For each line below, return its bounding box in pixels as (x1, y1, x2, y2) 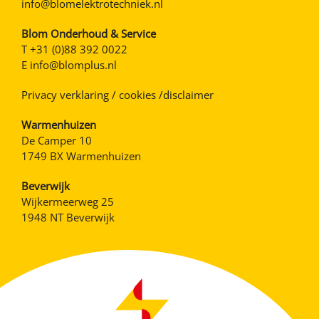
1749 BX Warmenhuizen (21, 149, 141, 164)
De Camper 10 (21, 133, 92, 148)
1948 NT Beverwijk (21, 210, 115, 225)
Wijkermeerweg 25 (21, 194, 114, 209)
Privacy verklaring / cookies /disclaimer (21, 88, 214, 103)
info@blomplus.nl (30, 58, 117, 73)
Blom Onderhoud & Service (21, 26, 156, 41)
